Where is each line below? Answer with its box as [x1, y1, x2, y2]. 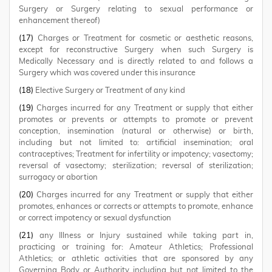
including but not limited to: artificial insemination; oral [19, 139, 253, 147]
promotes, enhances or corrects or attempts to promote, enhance [19, 203, 253, 211]
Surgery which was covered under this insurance [19, 69, 195, 77]
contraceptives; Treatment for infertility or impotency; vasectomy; [19, 151, 253, 158]
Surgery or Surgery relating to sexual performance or [19, 5, 253, 13]
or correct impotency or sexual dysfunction [19, 214, 171, 222]
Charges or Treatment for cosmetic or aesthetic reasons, [33, 35, 253, 42]
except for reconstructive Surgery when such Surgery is [19, 46, 253, 54]
